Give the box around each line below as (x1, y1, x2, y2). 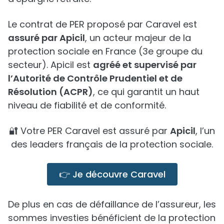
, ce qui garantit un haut (93, 85, 199, 98)
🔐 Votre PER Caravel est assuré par (9, 124, 170, 137)
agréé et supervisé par (93, 58, 196, 71)
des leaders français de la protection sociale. (11, 137, 213, 150)
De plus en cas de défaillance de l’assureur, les (8, 197, 216, 210)
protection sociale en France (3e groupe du (8, 44, 202, 57)
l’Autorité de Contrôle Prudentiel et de (8, 71, 182, 84)
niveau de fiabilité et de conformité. (8, 98, 166, 111)
